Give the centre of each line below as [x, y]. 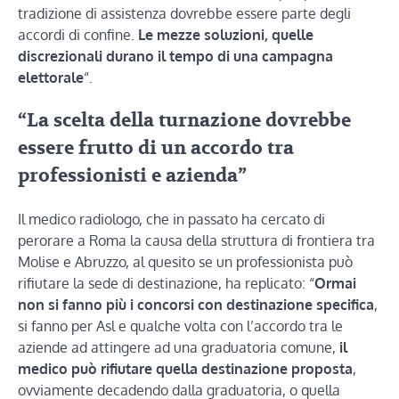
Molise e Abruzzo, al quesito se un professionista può [185, 262]
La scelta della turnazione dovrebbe [189, 121]
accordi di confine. [78, 35]
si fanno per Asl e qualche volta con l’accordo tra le [180, 326]
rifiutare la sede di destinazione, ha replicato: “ [166, 284]
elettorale [51, 78]
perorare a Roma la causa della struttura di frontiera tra [196, 241]
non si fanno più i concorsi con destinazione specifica [196, 305]
